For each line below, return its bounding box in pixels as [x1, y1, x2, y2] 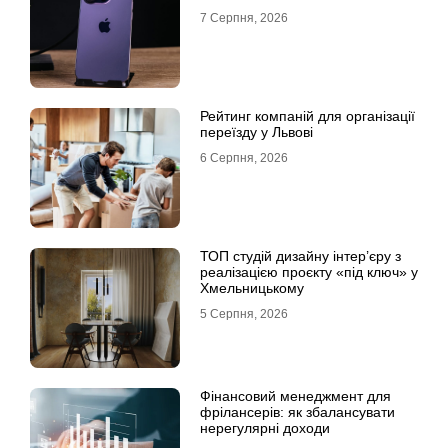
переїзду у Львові [200, 124, 313, 140]
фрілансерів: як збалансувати [200, 404, 395, 420]
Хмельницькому [200, 280, 304, 296]
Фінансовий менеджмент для [200, 388, 391, 404]
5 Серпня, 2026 [200, 307, 288, 321]
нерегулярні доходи [200, 420, 330, 436]
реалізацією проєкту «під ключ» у [200, 264, 418, 280]
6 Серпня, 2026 [200, 151, 288, 165]
